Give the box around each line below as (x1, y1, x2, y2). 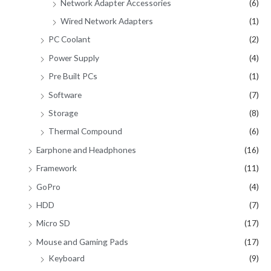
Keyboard (48, 252, 85, 263)
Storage (48, 108, 78, 119)
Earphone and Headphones (36, 144, 136, 155)
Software (48, 89, 82, 100)
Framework (36, 163, 77, 174)
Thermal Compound (48, 126, 122, 137)
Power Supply (48, 52, 99, 63)
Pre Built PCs (48, 71, 97, 82)
